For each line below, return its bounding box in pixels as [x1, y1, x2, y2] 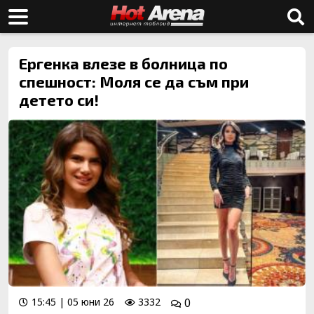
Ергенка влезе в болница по [19, 54, 228, 72]
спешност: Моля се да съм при [19, 72, 249, 90]
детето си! [19, 90, 99, 109]
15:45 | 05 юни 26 [32, 294, 114, 308]
